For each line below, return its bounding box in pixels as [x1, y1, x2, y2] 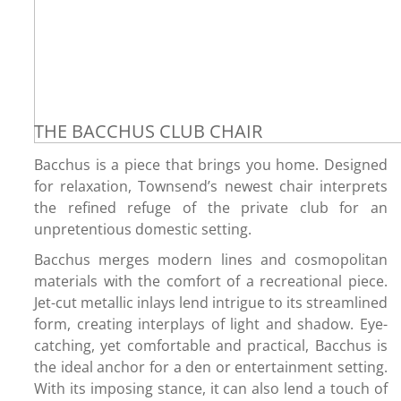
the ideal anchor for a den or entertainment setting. [34, 357, 388, 377]
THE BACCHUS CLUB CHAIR [34, 119, 262, 143]
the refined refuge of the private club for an [34, 198, 388, 218]
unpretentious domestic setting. [34, 219, 252, 239]
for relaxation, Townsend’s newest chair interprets [34, 176, 388, 196]
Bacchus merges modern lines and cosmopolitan [34, 250, 388, 269]
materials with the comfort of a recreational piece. [34, 271, 388, 291]
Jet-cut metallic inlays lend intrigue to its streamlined [34, 293, 388, 312]
